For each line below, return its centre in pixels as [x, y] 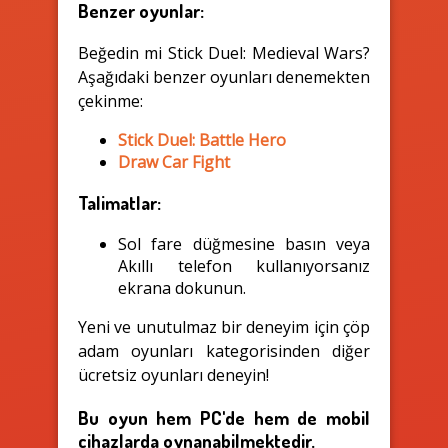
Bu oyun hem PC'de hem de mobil [224, 417]
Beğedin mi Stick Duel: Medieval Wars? [224, 52]
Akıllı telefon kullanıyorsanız [244, 266]
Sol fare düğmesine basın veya [244, 244]
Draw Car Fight [174, 161]
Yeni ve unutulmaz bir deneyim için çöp [224, 327]
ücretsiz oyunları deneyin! [173, 375]
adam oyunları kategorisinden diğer [224, 351]
